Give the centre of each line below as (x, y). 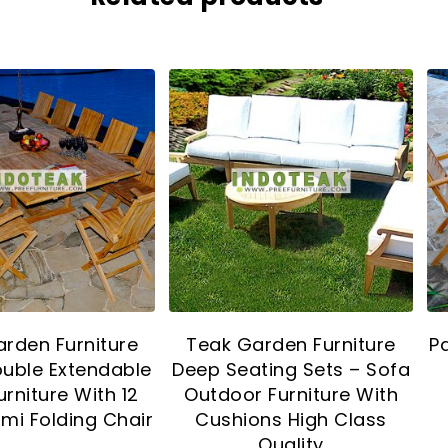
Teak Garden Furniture (291, 345)
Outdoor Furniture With (291, 395)
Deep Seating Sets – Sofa (291, 370)
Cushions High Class (291, 420)
